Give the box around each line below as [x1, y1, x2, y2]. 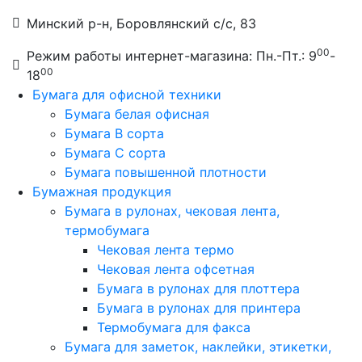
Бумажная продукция [32, 183, 171, 200]
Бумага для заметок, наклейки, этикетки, [65, 339, 331, 355]
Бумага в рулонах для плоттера [97, 280, 300, 297]
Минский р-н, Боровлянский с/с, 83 [27, 15, 256, 32]
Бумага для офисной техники [32, 86, 221, 103]
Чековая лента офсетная [97, 261, 255, 277]
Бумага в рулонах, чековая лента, [65, 203, 280, 219]
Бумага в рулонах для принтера [97, 300, 301, 316]
